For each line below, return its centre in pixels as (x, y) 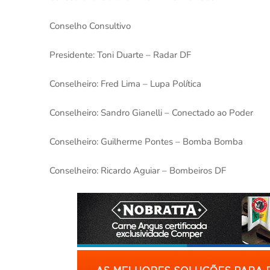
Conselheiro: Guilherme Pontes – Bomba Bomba (146, 142)
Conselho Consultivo (90, 26)
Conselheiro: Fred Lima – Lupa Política (125, 84)
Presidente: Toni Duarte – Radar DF (120, 55)
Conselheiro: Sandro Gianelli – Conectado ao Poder (151, 113)
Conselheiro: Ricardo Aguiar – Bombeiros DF (138, 171)
